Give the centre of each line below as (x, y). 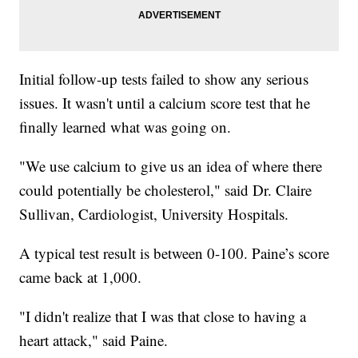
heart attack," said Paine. (94, 340)
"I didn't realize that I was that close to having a (163, 316)
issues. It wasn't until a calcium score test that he (165, 103)
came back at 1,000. (81, 277)
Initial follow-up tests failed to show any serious (164, 79)
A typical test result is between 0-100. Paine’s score (175, 253)
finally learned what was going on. (125, 127)
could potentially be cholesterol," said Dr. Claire (166, 190)
